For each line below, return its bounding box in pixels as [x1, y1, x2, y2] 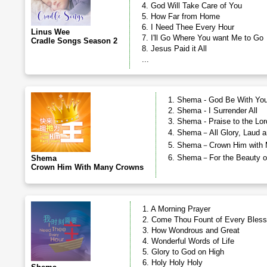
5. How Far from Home [142, 12, 220, 21]
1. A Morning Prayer [142, 204, 210, 213]
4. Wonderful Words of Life [142, 237, 234, 246]
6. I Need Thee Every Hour [142, 23, 234, 32]
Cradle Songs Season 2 [31, 36, 117, 45]
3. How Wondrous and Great [142, 226, 240, 235]
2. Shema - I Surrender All [168, 106, 257, 115]
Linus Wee [31, 27, 70, 36]
